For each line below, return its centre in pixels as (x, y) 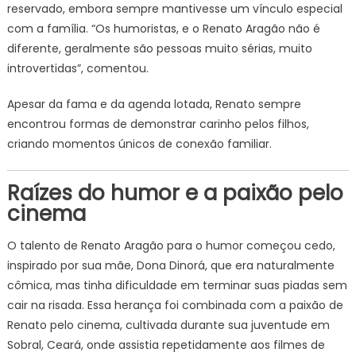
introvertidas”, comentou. (77, 68)
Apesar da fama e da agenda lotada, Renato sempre (154, 104)
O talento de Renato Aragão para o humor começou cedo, (171, 246)
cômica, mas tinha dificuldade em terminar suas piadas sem (177, 285)
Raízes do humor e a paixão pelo (175, 193)
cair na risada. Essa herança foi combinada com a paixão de (175, 305)
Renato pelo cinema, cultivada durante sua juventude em (168, 325)
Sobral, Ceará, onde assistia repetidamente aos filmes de (166, 345)
